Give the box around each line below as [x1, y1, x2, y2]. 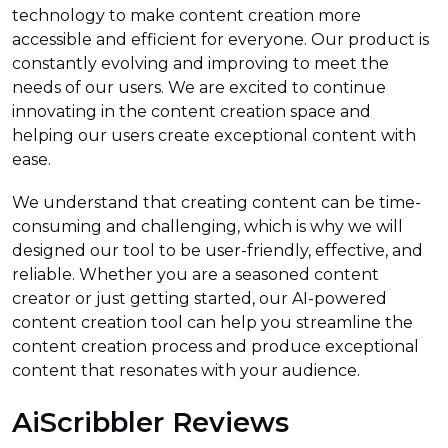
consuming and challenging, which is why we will [12, 217, 403, 237]
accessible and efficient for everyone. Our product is [12, 30, 429, 50]
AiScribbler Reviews [12, 406, 289, 440]
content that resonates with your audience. [12, 361, 360, 381]
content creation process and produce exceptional [12, 337, 419, 357]
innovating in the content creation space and [12, 102, 371, 122]
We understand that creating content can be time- [12, 193, 421, 213]
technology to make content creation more [12, 6, 361, 26]
